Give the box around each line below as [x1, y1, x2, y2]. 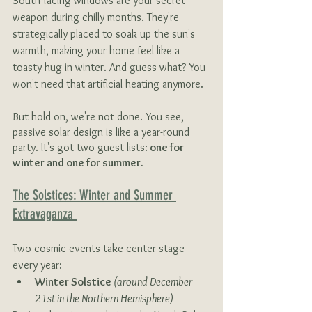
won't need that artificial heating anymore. [13, 77, 203, 91]
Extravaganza [13, 205, 77, 223]
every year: [13, 258, 62, 272]
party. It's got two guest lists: [13, 141, 148, 155]
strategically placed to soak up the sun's [13, 27, 198, 41]
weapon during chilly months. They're [13, 10, 182, 24]
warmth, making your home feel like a [13, 44, 182, 58]
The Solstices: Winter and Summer [13, 187, 176, 204]
